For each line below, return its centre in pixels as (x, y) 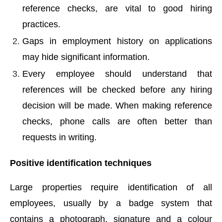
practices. (41, 24)
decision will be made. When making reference (117, 105)
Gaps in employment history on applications (117, 41)
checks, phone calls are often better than (117, 121)
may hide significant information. (86, 57)
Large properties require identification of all (111, 187)
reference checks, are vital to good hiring (117, 8)
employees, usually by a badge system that (111, 203)
